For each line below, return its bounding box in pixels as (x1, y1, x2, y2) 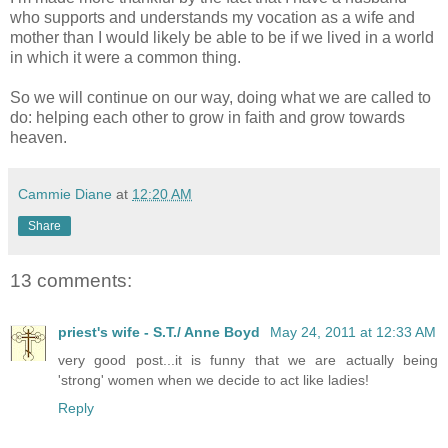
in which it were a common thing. (10, 49, 241, 67)
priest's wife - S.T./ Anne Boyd (58, 323, 264, 340)
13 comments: (10, 269, 132, 291)
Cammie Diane (18, 186, 112, 203)
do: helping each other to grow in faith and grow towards (10, 109, 405, 127)
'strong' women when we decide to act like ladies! (58, 371, 369, 388)
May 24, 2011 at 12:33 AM (270, 323, 436, 340)
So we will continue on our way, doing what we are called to (10, 89, 431, 107)
